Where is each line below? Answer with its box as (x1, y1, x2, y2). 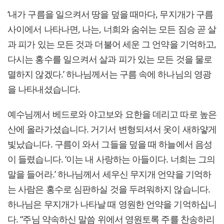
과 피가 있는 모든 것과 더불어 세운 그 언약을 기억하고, (7, 38, 216, 50)
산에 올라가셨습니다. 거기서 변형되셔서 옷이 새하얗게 (7, 123, 216, 135)
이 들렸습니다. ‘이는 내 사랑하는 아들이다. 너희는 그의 (7, 153, 215, 165)
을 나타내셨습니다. (7, 83, 80, 95)
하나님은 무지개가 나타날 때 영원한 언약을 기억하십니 (7, 198, 216, 210)
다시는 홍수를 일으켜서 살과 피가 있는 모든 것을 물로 (7, 53, 212, 65)
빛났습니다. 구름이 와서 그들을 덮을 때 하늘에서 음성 (7, 138, 212, 150)
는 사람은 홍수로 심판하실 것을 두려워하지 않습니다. (7, 183, 210, 195)
